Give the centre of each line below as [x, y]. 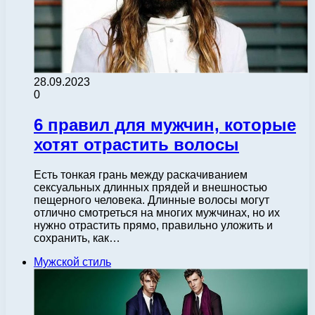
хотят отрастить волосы [136, 144]
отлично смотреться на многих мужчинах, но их [157, 212]
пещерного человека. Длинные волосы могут [152, 200]
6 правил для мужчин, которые [165, 124]
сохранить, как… [77, 238]
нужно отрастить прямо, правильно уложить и [153, 225]
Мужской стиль [72, 262]
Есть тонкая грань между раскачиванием [141, 174]
